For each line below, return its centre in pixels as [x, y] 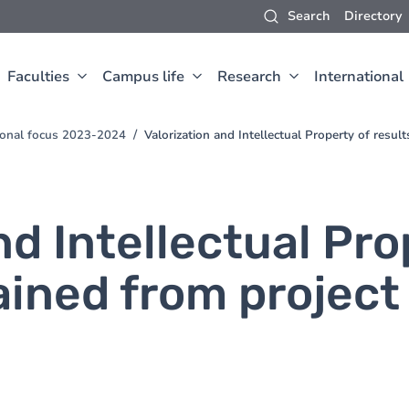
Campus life [143, 77]
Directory [373, 16]
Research [249, 77]
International [359, 77]
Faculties [38, 77]
